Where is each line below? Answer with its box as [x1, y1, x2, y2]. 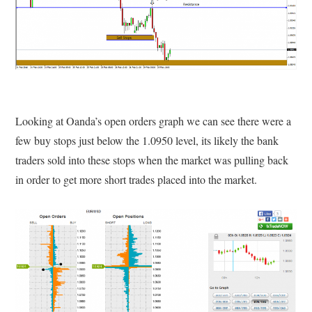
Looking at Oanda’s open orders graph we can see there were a [15, 113, 292, 128]
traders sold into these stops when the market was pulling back [15, 152, 289, 167]
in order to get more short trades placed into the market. [15, 171, 258, 187]
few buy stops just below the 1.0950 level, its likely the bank [15, 132, 279, 148]
